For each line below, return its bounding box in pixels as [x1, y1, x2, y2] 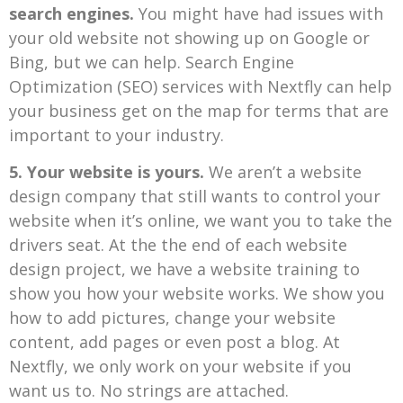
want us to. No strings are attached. [9, 379, 289, 401]
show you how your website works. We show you [9, 282, 385, 304]
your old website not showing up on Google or [9, 26, 370, 49]
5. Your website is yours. [9, 160, 209, 183]
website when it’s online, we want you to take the [9, 209, 392, 231]
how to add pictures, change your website [9, 306, 336, 328]
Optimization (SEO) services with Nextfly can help [9, 75, 392, 97]
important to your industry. [9, 123, 224, 146]
